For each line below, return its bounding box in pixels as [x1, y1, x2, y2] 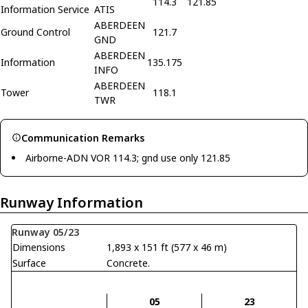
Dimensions [12, 240, 65, 254]
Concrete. [107, 256, 150, 269]
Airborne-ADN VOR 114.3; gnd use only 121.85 [25, 151, 230, 164]
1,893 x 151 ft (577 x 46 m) [107, 240, 227, 254]
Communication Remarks [21, 131, 144, 144]
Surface [12, 256, 46, 269]
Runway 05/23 [12, 225, 79, 239]
